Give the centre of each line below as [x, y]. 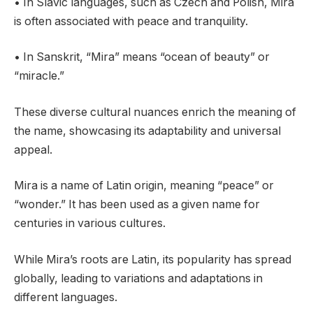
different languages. [66, 297]
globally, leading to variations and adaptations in [138, 278]
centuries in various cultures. [90, 224]
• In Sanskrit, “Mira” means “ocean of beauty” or [142, 57]
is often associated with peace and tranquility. [131, 21]
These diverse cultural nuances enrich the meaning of [155, 112]
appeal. [33, 150]
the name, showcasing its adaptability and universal [147, 131]
